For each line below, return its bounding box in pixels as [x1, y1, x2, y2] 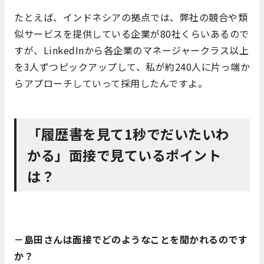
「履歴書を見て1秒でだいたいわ [27, 123, 230, 144]
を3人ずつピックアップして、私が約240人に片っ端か [14, 59, 250, 74]
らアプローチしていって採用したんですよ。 [14, 75, 207, 90]
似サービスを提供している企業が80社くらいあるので [14, 26, 249, 41]
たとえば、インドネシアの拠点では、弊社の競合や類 [14, 9, 247, 24]
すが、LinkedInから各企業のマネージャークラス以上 [14, 42, 249, 57]
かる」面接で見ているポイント [27, 144, 221, 165]
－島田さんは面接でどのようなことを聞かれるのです [14, 232, 247, 246]
